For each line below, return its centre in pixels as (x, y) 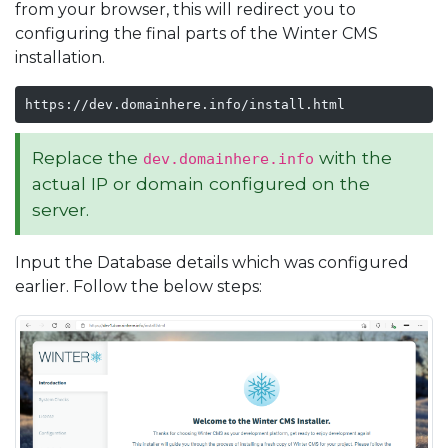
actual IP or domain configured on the (201, 183)
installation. (60, 57)
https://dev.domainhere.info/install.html (184, 104)
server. (60, 209)
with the (353, 157)
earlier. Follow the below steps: (138, 286)
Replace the (87, 157)
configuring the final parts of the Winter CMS (196, 33)
